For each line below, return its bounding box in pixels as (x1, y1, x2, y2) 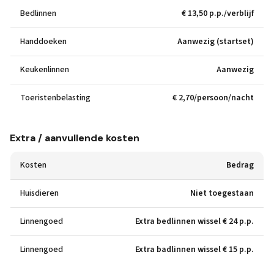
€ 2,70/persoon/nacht (172, 92, 254, 104)
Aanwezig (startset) (177, 35, 254, 48)
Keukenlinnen (20, 64, 69, 76)
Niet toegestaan (190, 187, 254, 199)
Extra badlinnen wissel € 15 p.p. (135, 243, 254, 256)
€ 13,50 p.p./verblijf (182, 7, 254, 20)
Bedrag (226, 159, 254, 171)
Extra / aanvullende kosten (10, 131, 139, 144)
